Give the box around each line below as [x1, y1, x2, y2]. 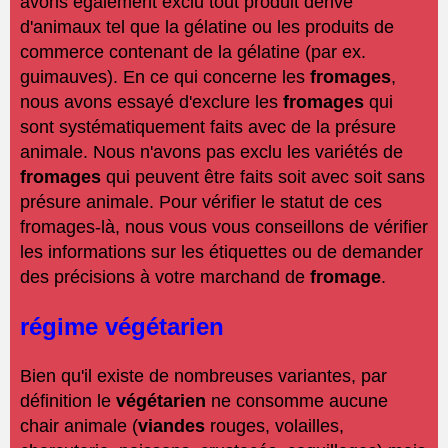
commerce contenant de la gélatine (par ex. [20, 42, 366, 63]
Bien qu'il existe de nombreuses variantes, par [20, 366, 387, 387]
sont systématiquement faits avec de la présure [20, 117, 396, 138]
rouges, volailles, [205, 416, 344, 437]
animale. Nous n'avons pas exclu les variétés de [20, 142, 403, 163]
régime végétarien [20, 313, 231, 341]
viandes [138, 416, 205, 437]
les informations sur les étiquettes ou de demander [20, 242, 423, 263]
